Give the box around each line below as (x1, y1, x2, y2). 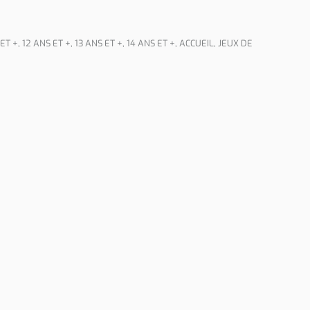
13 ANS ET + (75, 37, 122, 49)
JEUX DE (218, 37, 253, 49)
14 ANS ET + (127, 37, 175, 49)
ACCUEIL (179, 37, 214, 49)
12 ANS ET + (22, 37, 71, 49)
